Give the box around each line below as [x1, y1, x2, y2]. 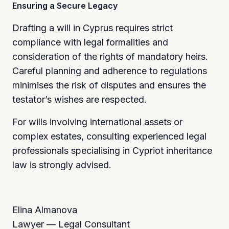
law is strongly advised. [12, 159, 111, 170]
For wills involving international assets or [12, 116, 182, 127]
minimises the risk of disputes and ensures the [12, 79, 206, 90]
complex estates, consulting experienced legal [12, 130, 207, 142]
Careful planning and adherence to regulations [12, 65, 207, 76]
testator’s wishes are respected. [12, 94, 147, 105]
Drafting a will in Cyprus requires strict [12, 22, 173, 33]
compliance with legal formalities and [12, 36, 168, 48]
